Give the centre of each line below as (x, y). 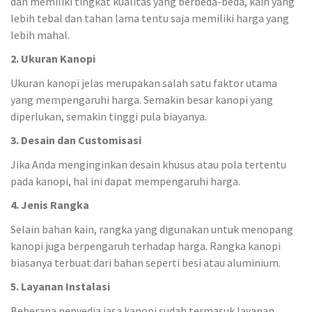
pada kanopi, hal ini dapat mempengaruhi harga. (125, 181)
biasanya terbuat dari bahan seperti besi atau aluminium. (146, 262)
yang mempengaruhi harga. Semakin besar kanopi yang (142, 99)
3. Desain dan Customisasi (76, 140)
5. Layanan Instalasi (60, 286)
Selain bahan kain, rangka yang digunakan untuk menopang (152, 229)
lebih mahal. (40, 34)
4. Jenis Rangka (50, 205)
